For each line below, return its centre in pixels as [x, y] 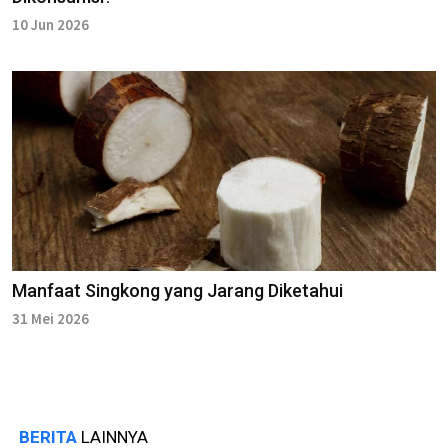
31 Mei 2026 [50, 319]
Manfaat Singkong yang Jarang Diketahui [177, 291]
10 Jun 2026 [50, 25]
